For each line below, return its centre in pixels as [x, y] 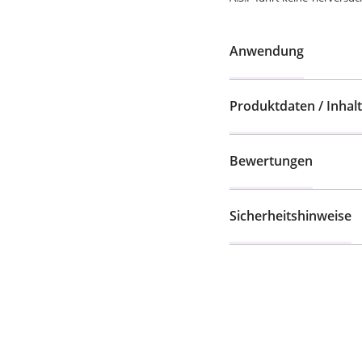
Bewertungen [271, 161]
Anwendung [267, 51]
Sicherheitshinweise [290, 216]
